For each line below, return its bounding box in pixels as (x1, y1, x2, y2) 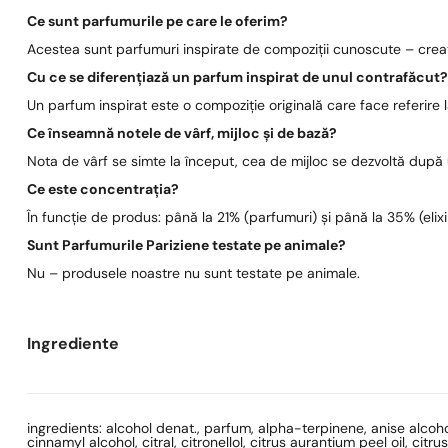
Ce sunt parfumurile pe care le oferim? (27, 14, 289, 30)
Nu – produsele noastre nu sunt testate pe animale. (27, 266, 361, 282)
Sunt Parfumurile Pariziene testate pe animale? (27, 238, 347, 254)
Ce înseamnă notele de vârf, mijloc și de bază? (27, 126, 338, 142)
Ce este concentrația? (27, 182, 180, 198)
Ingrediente (27, 336, 120, 353)
